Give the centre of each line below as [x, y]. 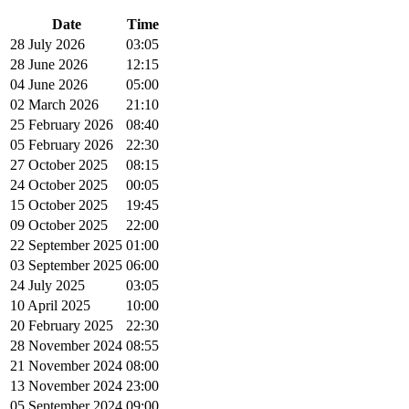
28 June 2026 [49, 65]
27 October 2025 [59, 165]
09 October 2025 [59, 225]
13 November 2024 [66, 386]
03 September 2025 [66, 266]
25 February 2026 [62, 125]
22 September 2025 [66, 246]
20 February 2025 [62, 326]
